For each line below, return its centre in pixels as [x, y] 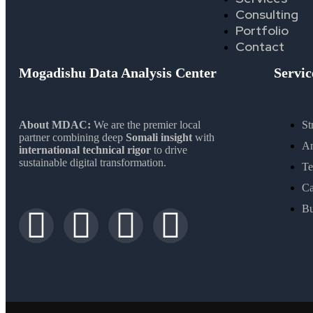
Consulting [267, 14]
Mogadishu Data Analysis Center [118, 72]
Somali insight [159, 137]
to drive [169, 150]
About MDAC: [55, 124]
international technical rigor [85, 150]
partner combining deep [72, 137]
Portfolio [262, 30]
